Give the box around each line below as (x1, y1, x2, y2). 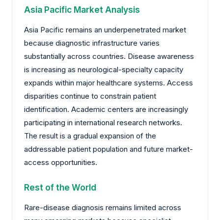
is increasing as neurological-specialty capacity (24, 65, 183, 75)
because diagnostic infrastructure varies (24, 38, 160, 48)
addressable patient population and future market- (24, 144, 193, 154)
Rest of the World (24, 182, 96, 193)
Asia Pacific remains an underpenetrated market (24, 25, 186, 35)
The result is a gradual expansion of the (24, 131, 156, 141)
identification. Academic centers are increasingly (24, 105, 188, 114)
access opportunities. (24, 158, 97, 167)
